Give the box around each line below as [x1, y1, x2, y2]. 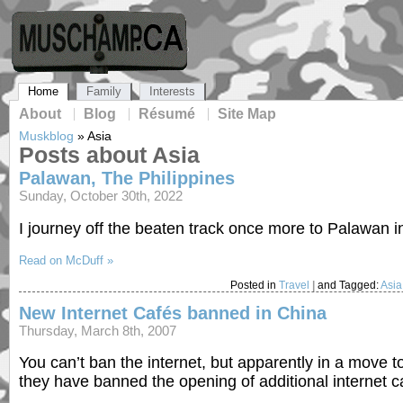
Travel [278, 278, 309, 291]
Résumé [139, 106, 195, 121]
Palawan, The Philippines [19, 168, 235, 188]
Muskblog [19, 129, 74, 143]
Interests [149, 85, 195, 98]
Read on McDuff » [19, 254, 113, 268]
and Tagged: [314, 278, 381, 291]
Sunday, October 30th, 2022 [19, 189, 183, 203]
